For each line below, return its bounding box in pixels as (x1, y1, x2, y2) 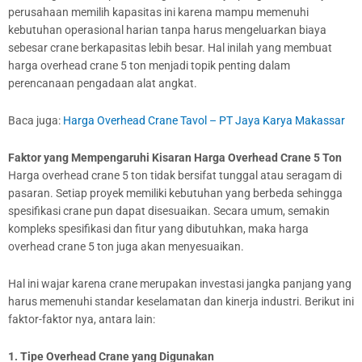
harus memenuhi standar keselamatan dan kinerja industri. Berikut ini (8, 294, 354, 308)
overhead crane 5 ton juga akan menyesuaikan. (8, 239, 246, 253)
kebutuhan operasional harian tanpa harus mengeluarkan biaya (8, 23, 326, 36)
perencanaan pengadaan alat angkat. (8, 76, 197, 90)
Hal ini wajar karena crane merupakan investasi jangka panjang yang (8, 276, 351, 290)
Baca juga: (8, 113, 63, 127)
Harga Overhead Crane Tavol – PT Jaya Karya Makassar (63, 113, 345, 127)
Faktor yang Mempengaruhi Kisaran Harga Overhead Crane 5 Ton (8, 150, 342, 164)
